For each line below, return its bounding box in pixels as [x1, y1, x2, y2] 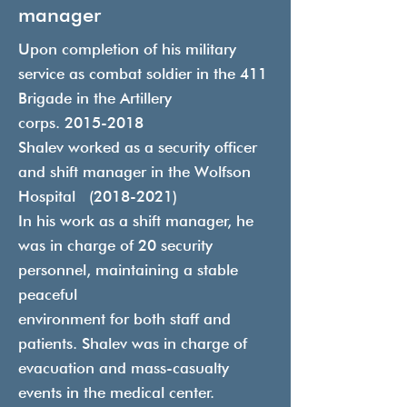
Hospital [18, 187, 89, 205]
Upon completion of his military [18, 40, 236, 58]
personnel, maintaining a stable [18, 261, 238, 279]
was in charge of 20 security [18, 236, 213, 254]
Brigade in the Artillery [18, 89, 172, 107]
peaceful [18, 285, 77, 303]
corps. [18, 114, 65, 132]
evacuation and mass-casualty [18, 359, 229, 377]
